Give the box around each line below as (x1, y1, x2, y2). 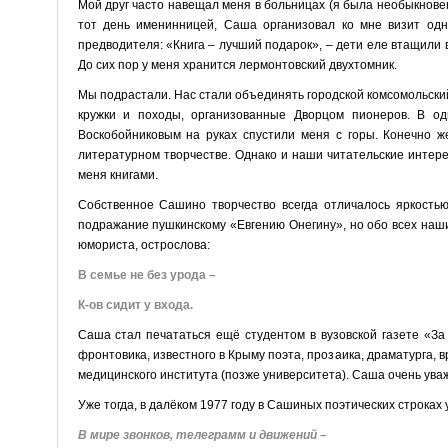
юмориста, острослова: (77, 237, 210, 252)
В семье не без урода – (77, 267, 216, 282)
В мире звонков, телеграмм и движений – (77, 427, 327, 442)
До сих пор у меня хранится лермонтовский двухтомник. (77, 57, 397, 72)
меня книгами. (77, 167, 158, 182)
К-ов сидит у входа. (77, 297, 193, 312)
